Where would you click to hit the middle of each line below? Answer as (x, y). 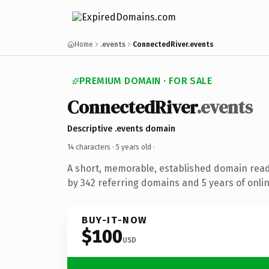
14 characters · (92, 147)
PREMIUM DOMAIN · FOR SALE (146, 81)
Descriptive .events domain (121, 128)
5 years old (134, 147)
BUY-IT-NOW (115, 220)
